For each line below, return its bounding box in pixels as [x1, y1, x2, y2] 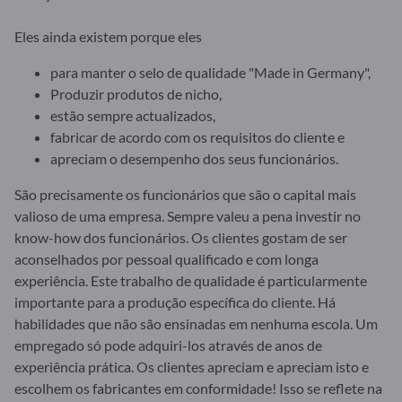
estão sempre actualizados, [50, 106, 215, 124]
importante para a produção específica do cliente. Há [14, 293, 336, 310]
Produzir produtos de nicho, [50, 84, 222, 102]
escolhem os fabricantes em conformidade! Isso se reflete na [14, 379, 382, 397]
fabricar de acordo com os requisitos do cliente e [50, 127, 345, 145]
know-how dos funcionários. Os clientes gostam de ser [14, 228, 347, 246]
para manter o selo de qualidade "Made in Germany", [50, 63, 371, 81]
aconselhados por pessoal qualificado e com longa [14, 249, 319, 267]
